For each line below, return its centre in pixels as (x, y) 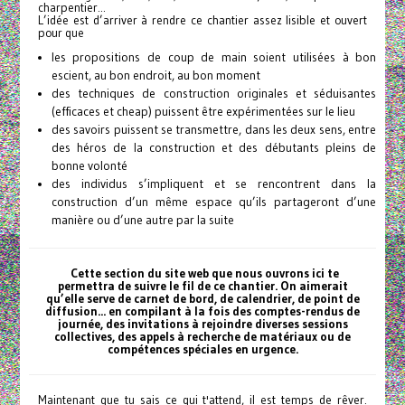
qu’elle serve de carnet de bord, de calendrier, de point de (202, 299)
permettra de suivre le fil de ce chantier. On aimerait (202, 287)
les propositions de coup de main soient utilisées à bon (214, 58)
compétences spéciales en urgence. (202, 350)
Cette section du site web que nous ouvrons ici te (205, 274)
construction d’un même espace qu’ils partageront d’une (214, 202)
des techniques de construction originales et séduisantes (214, 94)
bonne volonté (89, 166)
